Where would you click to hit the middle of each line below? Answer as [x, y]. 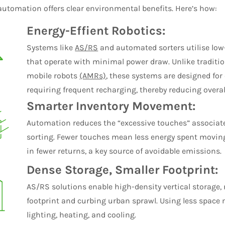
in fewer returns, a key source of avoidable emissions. [124, 151]
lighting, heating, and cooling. [82, 214]
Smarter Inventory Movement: [111, 106]
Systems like [51, 47]
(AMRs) [93, 76]
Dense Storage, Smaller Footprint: [123, 170]
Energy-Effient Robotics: [96, 31]
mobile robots [53, 76]
